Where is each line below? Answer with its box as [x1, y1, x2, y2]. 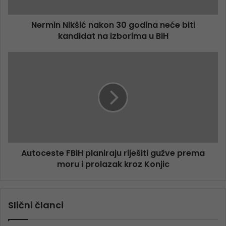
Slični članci [8, 198, 64, 211]
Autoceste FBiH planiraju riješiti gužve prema [21, 147, 205, 159]
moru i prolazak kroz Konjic [56, 158, 169, 170]
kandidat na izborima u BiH [58, 30, 168, 42]
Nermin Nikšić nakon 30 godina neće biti [31, 19, 195, 31]
